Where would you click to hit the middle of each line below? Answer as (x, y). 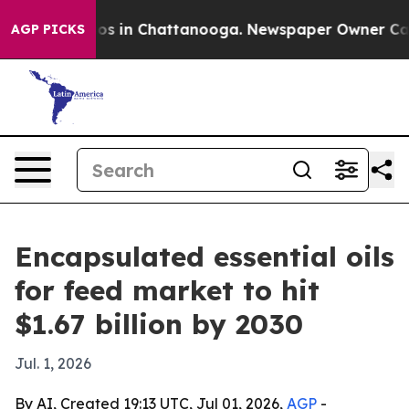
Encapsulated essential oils (204, 257)
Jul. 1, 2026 (53, 363)
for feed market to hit (167, 290)
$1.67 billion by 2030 (159, 324)
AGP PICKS (48, 29)
